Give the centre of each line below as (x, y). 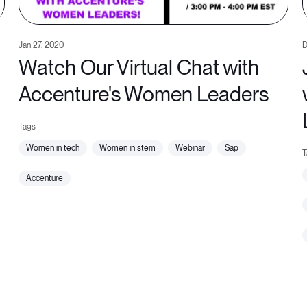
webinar (194, 148)
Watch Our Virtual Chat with (138, 67)
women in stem (131, 148)
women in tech (56, 148)
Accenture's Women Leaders (143, 94)
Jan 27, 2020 (41, 46)
